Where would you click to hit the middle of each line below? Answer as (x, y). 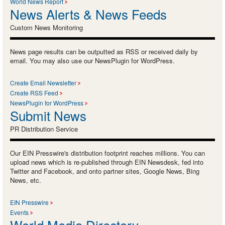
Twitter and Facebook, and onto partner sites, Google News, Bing (105, 171)
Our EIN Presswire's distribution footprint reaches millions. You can (107, 153)
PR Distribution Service (44, 129)
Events (19, 212)
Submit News (48, 115)
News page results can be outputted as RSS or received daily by (104, 51)
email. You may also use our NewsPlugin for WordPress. (92, 60)
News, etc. (26, 180)
